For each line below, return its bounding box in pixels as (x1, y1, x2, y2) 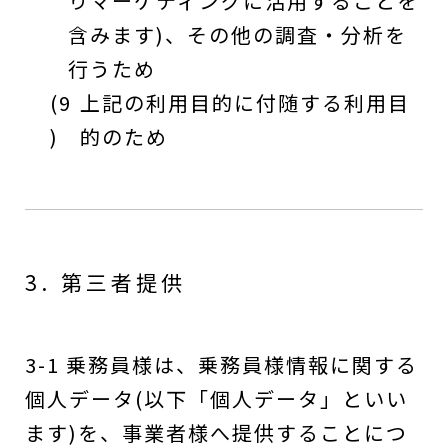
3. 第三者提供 (25, 267, 187, 297)
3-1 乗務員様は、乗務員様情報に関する (25, 350, 418, 379)
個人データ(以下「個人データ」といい (25, 384, 408, 413)
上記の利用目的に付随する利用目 (80, 88, 411, 117)
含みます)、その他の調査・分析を (68, 20, 407, 49)
